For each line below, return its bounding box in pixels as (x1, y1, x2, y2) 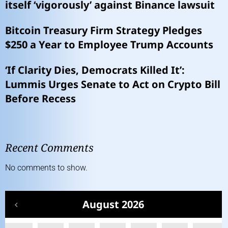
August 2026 (82, 197, 144, 211)
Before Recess (5, 91, 76, 105)
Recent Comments (5, 140, 94, 155)
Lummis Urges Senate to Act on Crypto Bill (5, 77, 220, 91)
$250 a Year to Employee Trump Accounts (5, 37, 213, 51)
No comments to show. (5, 162, 88, 173)
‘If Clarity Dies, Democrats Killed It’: (5, 63, 185, 77)
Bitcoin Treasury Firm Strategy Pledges (5, 23, 202, 37)
